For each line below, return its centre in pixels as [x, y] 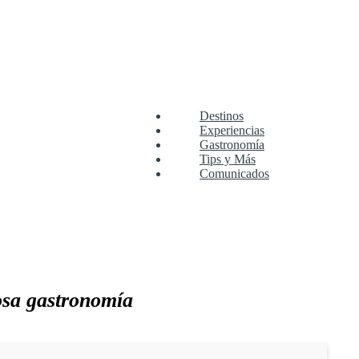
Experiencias [232, 130]
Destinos [222, 115]
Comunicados [234, 173]
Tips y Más [228, 159]
